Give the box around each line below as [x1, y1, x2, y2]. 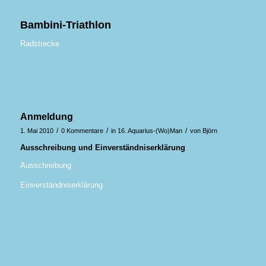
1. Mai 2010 [20, 127, 53, 135]
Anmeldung [20, 112, 73, 122]
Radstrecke [20, 39, 59, 49]
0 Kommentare [61, 127, 103, 135]
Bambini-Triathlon [20, 19, 111, 31]
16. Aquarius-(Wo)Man [117, 127, 182, 135]
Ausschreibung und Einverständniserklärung [20, 143, 185, 153]
